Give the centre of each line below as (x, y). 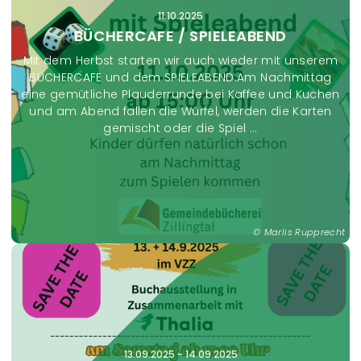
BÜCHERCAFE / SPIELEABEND (180, 36)
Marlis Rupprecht (305, 232)
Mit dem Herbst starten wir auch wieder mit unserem (180, 61)
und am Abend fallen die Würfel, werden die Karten (180, 112)
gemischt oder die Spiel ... (180, 129)
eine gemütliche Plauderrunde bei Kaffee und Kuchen (180, 95)
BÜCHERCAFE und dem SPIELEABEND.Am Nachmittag (180, 78)
